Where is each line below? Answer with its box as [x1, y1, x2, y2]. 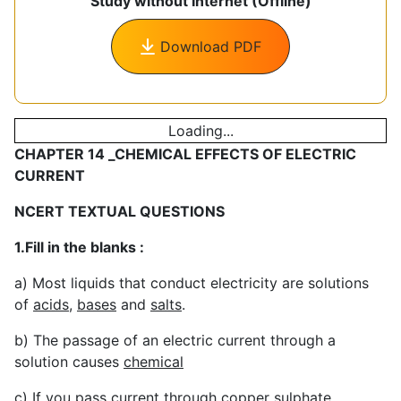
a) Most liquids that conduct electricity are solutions [14, 273, 369, 292]
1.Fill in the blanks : [14, 237, 144, 256]
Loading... [167, 121, 234, 140]
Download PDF [160, 37, 261, 55]
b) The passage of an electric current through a [14, 330, 336, 349]
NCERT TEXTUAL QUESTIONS [14, 201, 225, 220]
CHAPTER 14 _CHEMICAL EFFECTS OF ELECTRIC [14, 144, 356, 163]
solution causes [14, 352, 124, 371]
